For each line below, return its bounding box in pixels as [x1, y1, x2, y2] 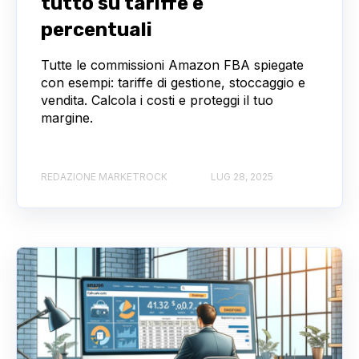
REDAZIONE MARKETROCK [41, 170, 167, 183]
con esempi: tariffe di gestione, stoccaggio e [41, 75, 305, 91]
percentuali [41, 18, 152, 42]
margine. [41, 110, 93, 127]
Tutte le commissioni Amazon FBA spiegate [41, 57, 304, 74]
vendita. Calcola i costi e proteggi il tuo [41, 92, 273, 109]
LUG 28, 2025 [211, 170, 273, 183]
